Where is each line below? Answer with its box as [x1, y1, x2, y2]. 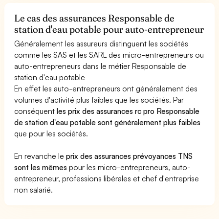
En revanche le [14, 151, 66, 161]
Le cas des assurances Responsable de [14, 12, 175, 24]
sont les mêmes [14, 162, 67, 172]
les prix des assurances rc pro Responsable [57, 106, 200, 116]
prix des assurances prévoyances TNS [66, 151, 193, 161]
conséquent [14, 106, 57, 116]
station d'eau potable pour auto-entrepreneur [14, 23, 204, 35]
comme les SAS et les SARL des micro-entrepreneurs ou [14, 49, 204, 60]
